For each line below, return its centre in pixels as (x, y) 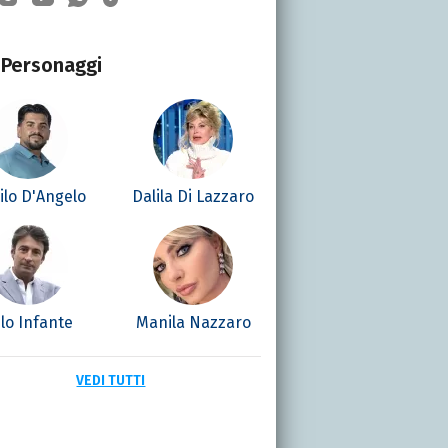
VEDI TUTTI (111, 380)
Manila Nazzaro (193, 322)
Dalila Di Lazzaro (193, 196)
